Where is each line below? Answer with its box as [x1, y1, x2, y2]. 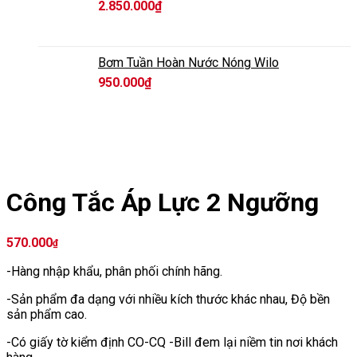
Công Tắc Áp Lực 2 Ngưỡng [6, 187, 319, 218]
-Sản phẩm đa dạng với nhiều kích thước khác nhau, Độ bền [6, 291, 330, 307]
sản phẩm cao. [6, 306, 87, 322]
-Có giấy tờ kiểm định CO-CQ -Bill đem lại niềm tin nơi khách [6, 334, 338, 350]
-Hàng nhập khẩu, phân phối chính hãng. [6, 263, 222, 279]
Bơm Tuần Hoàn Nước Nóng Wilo [98, 54, 279, 70]
